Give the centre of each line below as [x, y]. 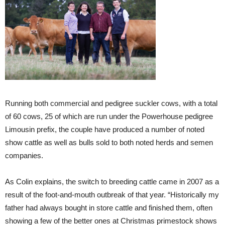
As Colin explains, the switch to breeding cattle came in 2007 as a [112, 181]
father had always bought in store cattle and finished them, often [109, 207]
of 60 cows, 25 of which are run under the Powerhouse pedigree [109, 116]
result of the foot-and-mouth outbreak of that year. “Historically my [112, 194]
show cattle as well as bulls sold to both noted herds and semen [109, 142]
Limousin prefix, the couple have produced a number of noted [105, 129]
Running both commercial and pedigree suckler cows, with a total [111, 103]
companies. [24, 155]
